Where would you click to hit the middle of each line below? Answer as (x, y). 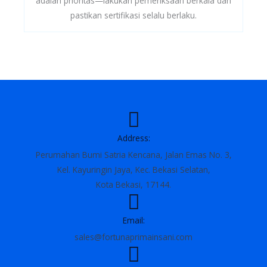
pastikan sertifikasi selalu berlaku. (133, 15)
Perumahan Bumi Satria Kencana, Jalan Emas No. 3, (133, 155)
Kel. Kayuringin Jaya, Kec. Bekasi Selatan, (133, 170)
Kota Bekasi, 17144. (133, 185)
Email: (133, 221)
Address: (133, 138)
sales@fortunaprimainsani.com (133, 237)
